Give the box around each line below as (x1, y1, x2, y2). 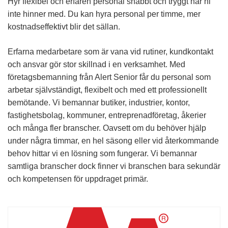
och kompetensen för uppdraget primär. (8, 174, 148, 183)
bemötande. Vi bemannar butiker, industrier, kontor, (8, 98, 190, 107)
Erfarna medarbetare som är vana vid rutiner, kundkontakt (8, 47, 213, 56)
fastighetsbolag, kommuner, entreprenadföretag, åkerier (8, 110, 206, 120)
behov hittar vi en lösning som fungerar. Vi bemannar (8, 149, 197, 158)
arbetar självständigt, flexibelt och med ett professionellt (8, 85, 207, 94)
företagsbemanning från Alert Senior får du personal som (8, 72, 211, 81)
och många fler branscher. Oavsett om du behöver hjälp (8, 123, 206, 132)
